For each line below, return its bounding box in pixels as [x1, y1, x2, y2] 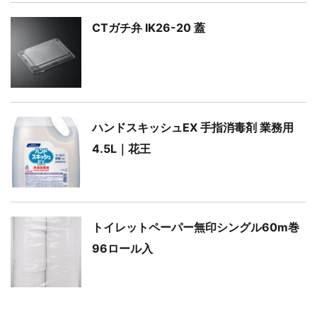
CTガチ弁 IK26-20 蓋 [92, 21, 205, 35]
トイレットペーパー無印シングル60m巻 [92, 220, 299, 234]
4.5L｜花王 [92, 142, 151, 156]
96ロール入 [92, 241, 153, 255]
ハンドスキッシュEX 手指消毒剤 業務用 [92, 120, 294, 134]
